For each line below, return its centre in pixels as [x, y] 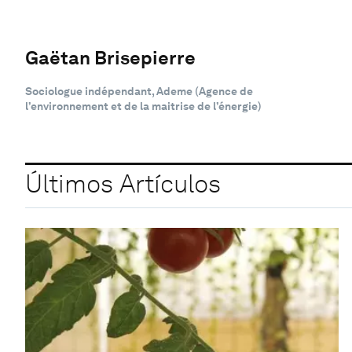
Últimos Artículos [123, 184]
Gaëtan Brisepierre [110, 57]
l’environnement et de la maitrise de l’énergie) [143, 106]
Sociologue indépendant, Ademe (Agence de [139, 91]
